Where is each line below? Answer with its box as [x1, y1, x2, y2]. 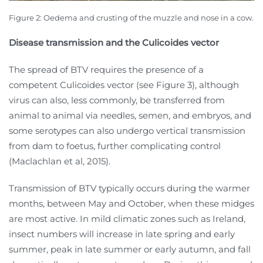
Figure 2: [9, 13, 43, 23]
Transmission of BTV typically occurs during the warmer [9, 183, 250, 194]
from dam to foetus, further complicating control [9, 140, 221, 152]
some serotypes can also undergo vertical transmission [9, 125, 245, 137]
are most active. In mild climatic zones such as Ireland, [9, 213, 245, 225]
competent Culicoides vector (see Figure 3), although [9, 79, 239, 91]
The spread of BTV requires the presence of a [9, 64, 204, 76]
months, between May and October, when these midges [9, 198, 254, 210]
